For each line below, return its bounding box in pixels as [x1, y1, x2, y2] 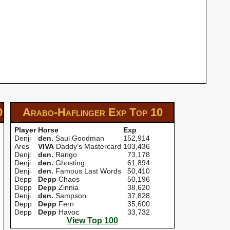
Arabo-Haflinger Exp [22, 106, 129, 119]
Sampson [53, 191, 86, 200]
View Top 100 [67, 216, 118, 225]
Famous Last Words [53, 167, 121, 175]
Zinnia [56, 183, 79, 191]
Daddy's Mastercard [54, 142, 121, 150]
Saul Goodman [53, 134, 104, 142]
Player [14, 126, 36, 134]
